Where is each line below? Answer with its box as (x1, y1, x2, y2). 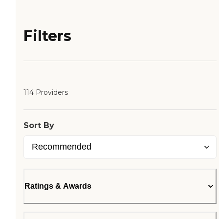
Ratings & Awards (24, 182, 91, 191)
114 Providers (23, 88, 68, 97)
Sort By (23, 121, 54, 131)
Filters (23, 27, 71, 45)
